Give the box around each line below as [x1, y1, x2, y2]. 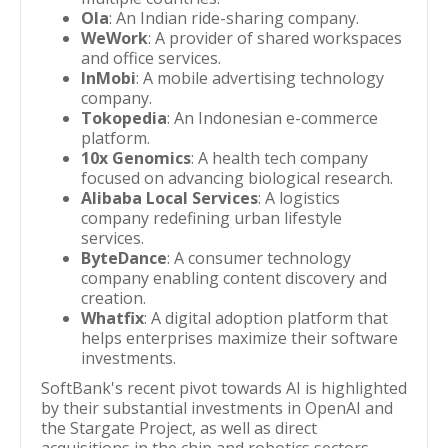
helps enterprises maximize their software [81, 327, 398, 349]
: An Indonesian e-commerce [167, 107, 378, 129]
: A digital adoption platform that [144, 307, 388, 329]
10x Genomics [81, 147, 191, 169]
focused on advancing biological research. [81, 167, 393, 189]
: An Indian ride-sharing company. [109, 7, 359, 29]
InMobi [81, 67, 136, 89]
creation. [81, 287, 146, 309]
